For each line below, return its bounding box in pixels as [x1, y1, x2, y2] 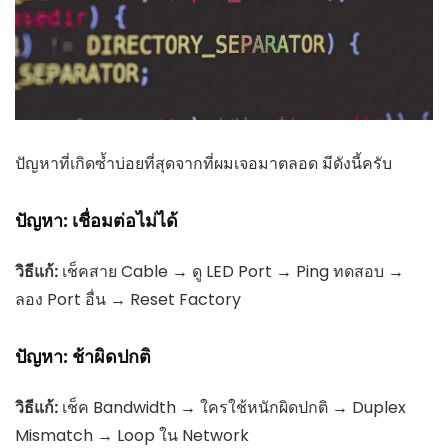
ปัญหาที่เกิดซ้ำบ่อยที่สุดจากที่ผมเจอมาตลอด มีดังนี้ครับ [15, 151, 392, 175]
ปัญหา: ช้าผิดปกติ [15, 343, 151, 369]
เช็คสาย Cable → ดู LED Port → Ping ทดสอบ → [58, 259, 404, 283]
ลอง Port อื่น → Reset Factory [15, 287, 241, 311]
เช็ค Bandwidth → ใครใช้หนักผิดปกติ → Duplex [58, 395, 406, 419]
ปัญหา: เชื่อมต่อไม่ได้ [15, 207, 178, 233]
